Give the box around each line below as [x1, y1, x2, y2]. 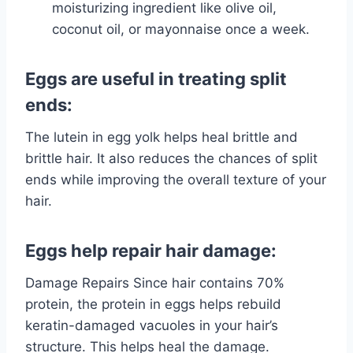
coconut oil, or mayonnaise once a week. [52, 21, 310, 38]
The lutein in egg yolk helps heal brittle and [25, 129, 298, 146]
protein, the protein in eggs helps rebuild [25, 296, 281, 313]
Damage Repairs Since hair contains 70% [25, 275, 284, 292]
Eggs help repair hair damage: [25, 240, 277, 262]
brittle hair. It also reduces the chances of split [25, 150, 318, 167]
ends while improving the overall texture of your [25, 172, 326, 188]
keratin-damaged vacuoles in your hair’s [25, 318, 278, 334]
